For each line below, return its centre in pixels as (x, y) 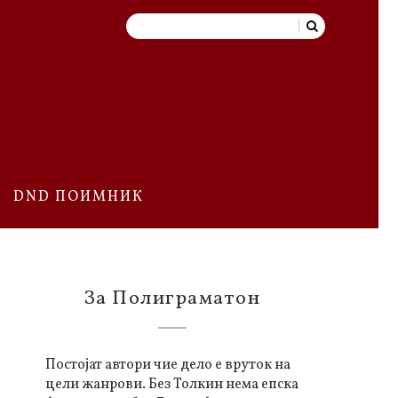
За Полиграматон (172, 298)
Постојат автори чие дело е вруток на (168, 365)
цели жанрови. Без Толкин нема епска (172, 384)
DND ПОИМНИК (78, 197)
